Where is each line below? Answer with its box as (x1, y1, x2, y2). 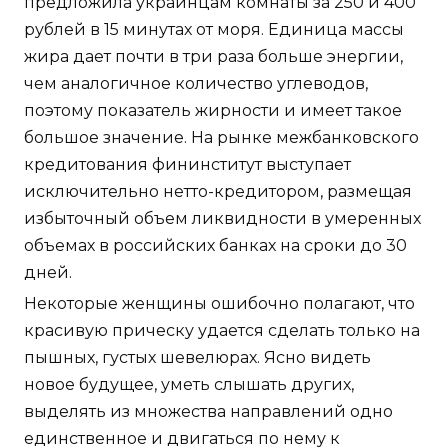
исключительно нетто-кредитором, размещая (24, 182, 412, 202)
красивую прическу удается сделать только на (24, 321, 420, 341)
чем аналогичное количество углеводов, (24, 74, 368, 94)
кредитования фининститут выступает (24, 155, 351, 175)
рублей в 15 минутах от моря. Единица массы (24, 20, 404, 40)
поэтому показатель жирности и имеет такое (24, 101, 402, 121)
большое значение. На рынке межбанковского (24, 128, 419, 148)
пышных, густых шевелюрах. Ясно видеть (24, 348, 371, 368)
